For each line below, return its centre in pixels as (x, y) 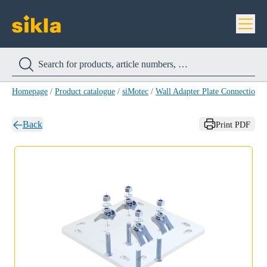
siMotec (135, 91)
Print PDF (233, 125)
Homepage (30, 91)
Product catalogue (85, 91)
